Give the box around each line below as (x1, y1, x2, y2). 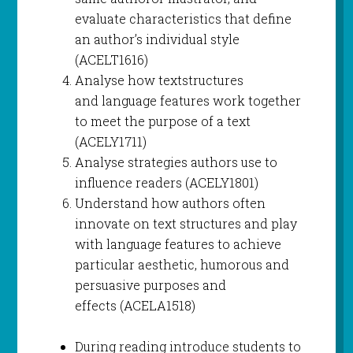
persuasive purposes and (74, 277, 226, 294)
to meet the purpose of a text (74, 113, 251, 130)
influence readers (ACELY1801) (74, 174, 258, 191)
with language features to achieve (74, 236, 281, 253)
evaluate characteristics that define (74, 10, 292, 28)
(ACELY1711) (74, 133, 147, 150)
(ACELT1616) (74, 51, 148, 69)
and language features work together (74, 92, 301, 110)
